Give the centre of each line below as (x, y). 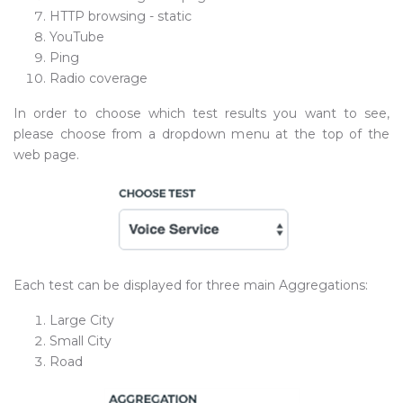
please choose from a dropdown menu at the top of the (201, 134)
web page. (46, 155)
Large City (82, 320)
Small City (81, 341)
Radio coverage (99, 78)
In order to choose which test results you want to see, (201, 113)
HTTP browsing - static (121, 16)
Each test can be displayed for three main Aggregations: (191, 285)
